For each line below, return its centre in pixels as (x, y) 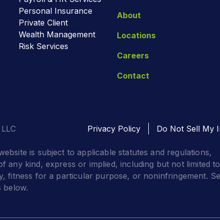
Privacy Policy (114, 128)
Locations (137, 35)
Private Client (43, 22)
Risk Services (44, 46)
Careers (133, 55)
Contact (133, 75)
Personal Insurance (56, 11)
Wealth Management (57, 34)
